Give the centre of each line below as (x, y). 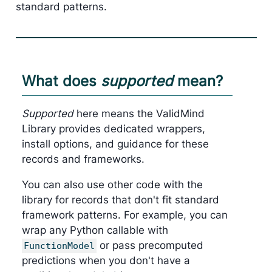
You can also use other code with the (112, 184)
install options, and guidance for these (115, 144)
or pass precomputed (150, 245)
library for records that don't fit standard (120, 199)
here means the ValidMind (139, 113)
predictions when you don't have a (106, 260)
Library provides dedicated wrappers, (113, 128)
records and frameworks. (83, 159)
